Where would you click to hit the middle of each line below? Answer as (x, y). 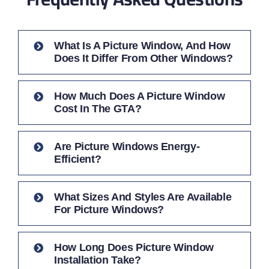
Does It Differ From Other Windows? (143, 59)
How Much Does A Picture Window (139, 96)
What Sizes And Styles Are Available (143, 197)
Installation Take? (97, 260)
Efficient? (77, 159)
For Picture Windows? (109, 210)
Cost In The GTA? (98, 109)
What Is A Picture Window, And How (142, 46)
